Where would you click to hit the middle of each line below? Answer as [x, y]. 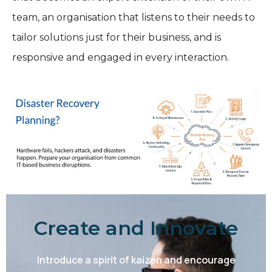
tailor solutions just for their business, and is [117, 37]
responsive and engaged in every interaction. [121, 57]
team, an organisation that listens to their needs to [134, 17]
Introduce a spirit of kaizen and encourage [136, 260]
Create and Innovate [136, 228]
